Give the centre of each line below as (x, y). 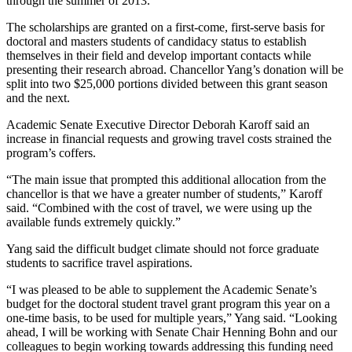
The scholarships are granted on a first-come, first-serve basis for (165, 27)
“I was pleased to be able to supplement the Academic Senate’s (161, 289)
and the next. (38, 97)
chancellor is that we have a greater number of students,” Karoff (164, 193)
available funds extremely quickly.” (93, 222)
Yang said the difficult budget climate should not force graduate (163, 248)
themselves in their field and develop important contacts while (159, 55)
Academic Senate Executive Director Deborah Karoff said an (158, 124)
